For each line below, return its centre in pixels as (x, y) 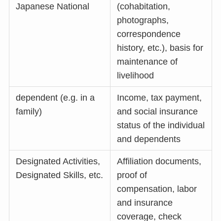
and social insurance (158, 112)
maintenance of (147, 62)
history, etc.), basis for (160, 48)
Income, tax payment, (160, 98)
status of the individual (161, 126)
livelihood (136, 76)
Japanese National (53, 7)
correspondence (149, 34)
